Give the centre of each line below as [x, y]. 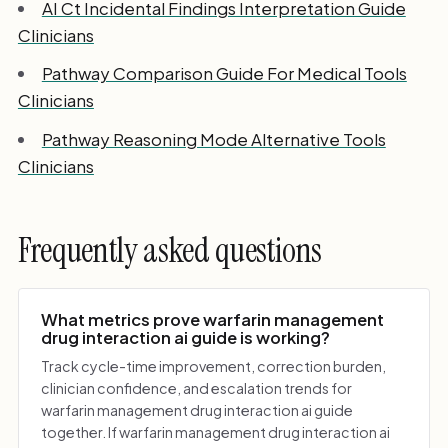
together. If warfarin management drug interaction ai [216, 431]
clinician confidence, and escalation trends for [197, 387]
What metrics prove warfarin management [213, 320]
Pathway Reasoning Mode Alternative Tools [213, 138]
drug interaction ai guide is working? [186, 338]
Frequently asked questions [170, 251]
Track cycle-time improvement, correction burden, [214, 365]
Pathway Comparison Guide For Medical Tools [224, 73]
